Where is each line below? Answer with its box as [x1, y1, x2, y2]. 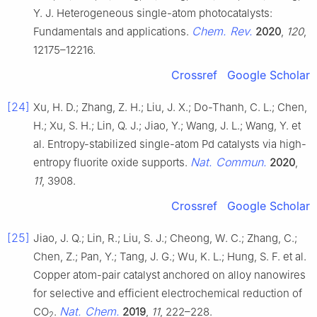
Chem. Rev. [192, 23, 253, 38]
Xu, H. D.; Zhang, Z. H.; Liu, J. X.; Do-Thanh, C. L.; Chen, [33, 100, 307, 114]
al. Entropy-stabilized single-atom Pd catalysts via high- [33, 137, 306, 151]
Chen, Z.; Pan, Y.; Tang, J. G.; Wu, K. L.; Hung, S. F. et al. [33, 249, 306, 263]
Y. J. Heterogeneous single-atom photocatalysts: [33, 6, 272, 20]
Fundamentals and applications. [33, 24, 192, 38]
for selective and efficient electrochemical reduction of [33, 286, 302, 300]
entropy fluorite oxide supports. [33, 155, 190, 169]
